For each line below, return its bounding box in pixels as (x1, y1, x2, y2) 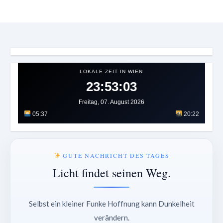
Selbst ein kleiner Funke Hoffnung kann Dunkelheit (28, 199, 195, 209)
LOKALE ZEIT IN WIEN (80, 69, 143, 75)
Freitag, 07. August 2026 (78, 99, 144, 106)
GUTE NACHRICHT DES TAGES (60, 151, 170, 160)
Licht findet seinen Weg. (52, 165, 171, 181)
